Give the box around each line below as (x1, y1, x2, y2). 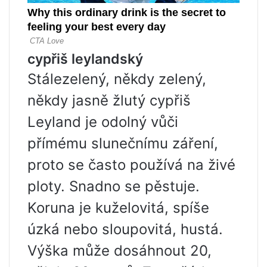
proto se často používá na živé (27, 156, 235, 173)
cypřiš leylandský (27, 50, 143, 67)
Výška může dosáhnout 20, (27, 241, 212, 259)
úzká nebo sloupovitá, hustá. (27, 220, 223, 238)
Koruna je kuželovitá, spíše (27, 198, 209, 216)
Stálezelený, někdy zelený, (27, 70, 206, 88)
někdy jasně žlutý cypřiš (27, 91, 191, 109)
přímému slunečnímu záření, (27, 134, 218, 152)
